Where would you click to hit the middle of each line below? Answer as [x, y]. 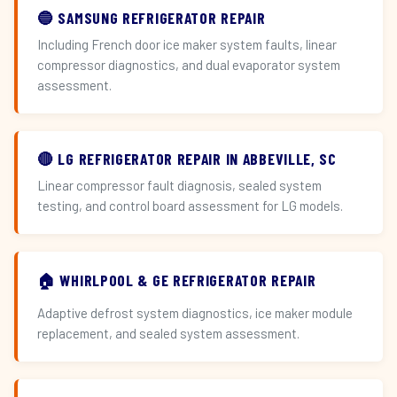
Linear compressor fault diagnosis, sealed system [179, 185]
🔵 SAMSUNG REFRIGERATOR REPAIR [152, 18]
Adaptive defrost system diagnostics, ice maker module [195, 313]
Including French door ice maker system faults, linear [187, 44]
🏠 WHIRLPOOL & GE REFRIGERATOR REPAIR [177, 280]
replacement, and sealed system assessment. [168, 333]
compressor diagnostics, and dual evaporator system [189, 65]
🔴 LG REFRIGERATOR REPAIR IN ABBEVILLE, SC [187, 159]
